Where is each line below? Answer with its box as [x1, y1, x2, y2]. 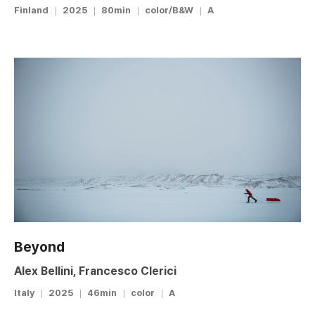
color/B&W [145, 4, 193, 15]
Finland [14, 4, 49, 15]
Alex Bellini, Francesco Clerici [14, 264, 176, 278]
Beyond [14, 238, 65, 255]
